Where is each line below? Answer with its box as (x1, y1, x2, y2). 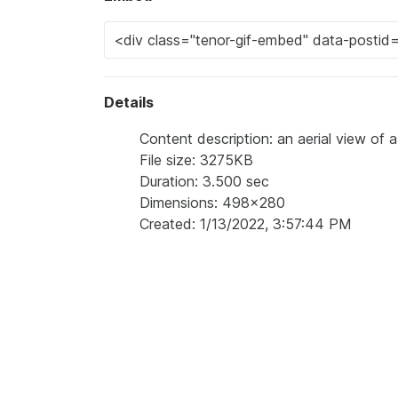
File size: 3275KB (139, 151, 253, 169)
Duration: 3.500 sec (139, 172, 269, 190)
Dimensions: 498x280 (139, 194, 285, 211)
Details (104, 93, 154, 111)
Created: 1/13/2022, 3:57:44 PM (139, 215, 352, 233)
